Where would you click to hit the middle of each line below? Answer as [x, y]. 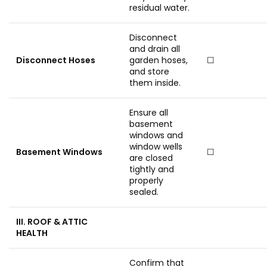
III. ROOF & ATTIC [52, 222]
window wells [156, 147]
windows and [156, 135]
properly [146, 181]
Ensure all [149, 113]
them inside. [155, 83]
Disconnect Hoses [56, 60]
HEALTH [32, 233]
